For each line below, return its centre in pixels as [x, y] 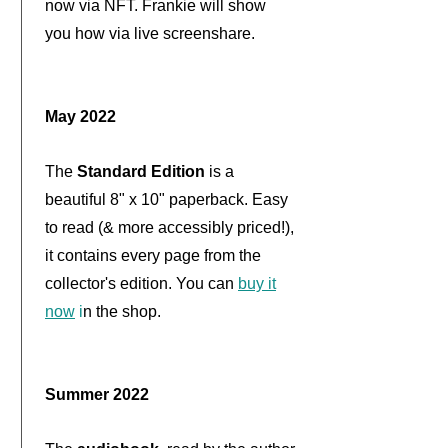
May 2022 [80, 116]
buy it [257, 283]
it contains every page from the [153, 255]
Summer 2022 [97, 394]
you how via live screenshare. [150, 33]
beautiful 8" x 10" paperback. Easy [166, 199]
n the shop [120, 311]
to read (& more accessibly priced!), [169, 227]
